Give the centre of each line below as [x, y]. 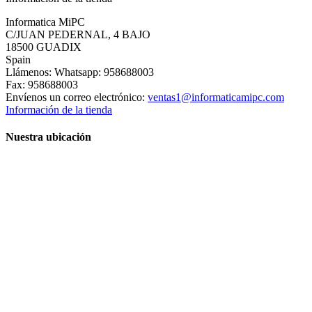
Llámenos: [30, 72]
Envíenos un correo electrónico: [77, 97]
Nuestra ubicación [48, 137]
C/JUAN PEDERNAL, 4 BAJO [78, 35]
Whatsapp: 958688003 [104, 72]
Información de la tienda [59, 110]
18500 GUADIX [44, 47]
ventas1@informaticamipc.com [216, 97]
